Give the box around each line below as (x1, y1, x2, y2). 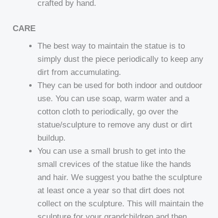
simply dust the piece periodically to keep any (37, 54, 204, 64)
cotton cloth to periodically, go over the (37, 107, 179, 116)
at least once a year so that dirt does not (37, 185, 185, 195)
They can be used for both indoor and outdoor (37, 80, 203, 90)
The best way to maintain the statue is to (37, 41, 185, 51)
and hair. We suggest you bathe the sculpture (37, 172, 202, 182)
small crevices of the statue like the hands (37, 159, 192, 169)
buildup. (37, 133, 66, 143)
